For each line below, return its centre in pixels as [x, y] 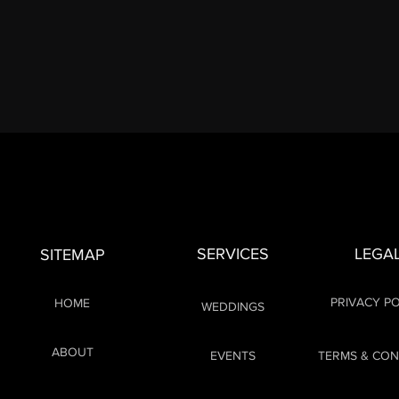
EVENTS [232, 355]
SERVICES [232, 254]
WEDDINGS [232, 306]
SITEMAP [72, 255]
